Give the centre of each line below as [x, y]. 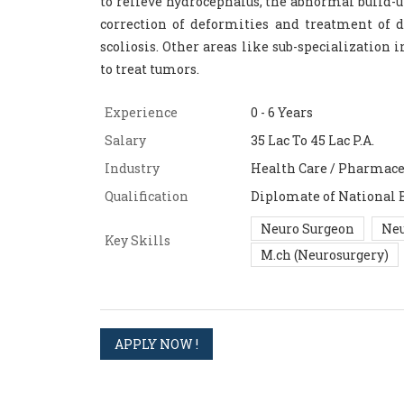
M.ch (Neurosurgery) [325, 255]
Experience [141, 112]
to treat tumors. [150, 69]
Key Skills [138, 240]
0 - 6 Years [282, 112]
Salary [125, 140]
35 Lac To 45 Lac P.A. [312, 140]
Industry [132, 168]
